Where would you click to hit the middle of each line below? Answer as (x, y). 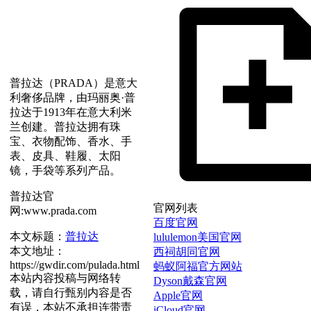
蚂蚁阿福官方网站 (198, 266)
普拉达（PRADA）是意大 (74, 83)
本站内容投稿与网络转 (65, 278)
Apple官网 (178, 295)
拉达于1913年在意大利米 (71, 112)
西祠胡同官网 (187, 251)
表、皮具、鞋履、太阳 (65, 155)
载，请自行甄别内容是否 (71, 292)
